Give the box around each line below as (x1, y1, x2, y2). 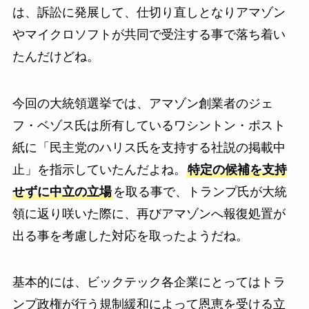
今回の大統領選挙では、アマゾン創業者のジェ (12, 96, 273, 110)
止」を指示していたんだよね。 (12, 162, 186, 177)
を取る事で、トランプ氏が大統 (112, 184, 287, 199)
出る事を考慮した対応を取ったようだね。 (12, 228, 248, 243)
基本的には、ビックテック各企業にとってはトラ (12, 275, 286, 290)
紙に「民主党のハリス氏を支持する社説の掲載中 (12, 140, 286, 154)
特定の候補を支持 (187, 162, 287, 177)
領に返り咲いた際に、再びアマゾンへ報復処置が (12, 206, 286, 221)
